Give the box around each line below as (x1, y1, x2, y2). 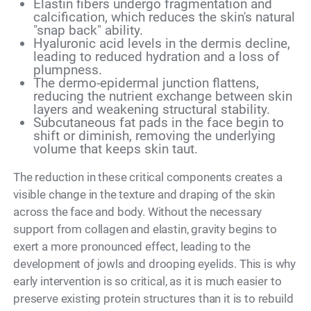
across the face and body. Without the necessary (13, 205, 262, 219)
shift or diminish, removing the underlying (33, 128, 276, 144)
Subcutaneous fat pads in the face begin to (33, 115, 284, 131)
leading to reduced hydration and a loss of (33, 49, 280, 65)
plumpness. (33, 62, 102, 78)
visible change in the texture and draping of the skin (13, 187, 276, 202)
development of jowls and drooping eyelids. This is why (13, 257, 296, 271)
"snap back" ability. (33, 22, 143, 39)
